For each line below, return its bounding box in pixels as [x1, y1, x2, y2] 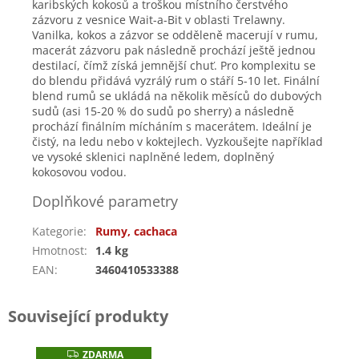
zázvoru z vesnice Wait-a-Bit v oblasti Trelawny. [32, 12, 285, 27]
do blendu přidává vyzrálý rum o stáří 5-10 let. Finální [32, 73, 320, 88]
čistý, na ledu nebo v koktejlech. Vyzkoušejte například [32, 134, 323, 149]
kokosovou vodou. [32, 164, 127, 179]
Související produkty [8, 305, 168, 327]
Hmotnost [32, 243, 84, 258]
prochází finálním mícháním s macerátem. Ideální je [32, 119, 312, 134]
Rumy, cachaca [95, 224, 177, 239]
